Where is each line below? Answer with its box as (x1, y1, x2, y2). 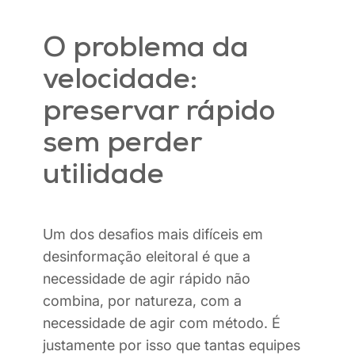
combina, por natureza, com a (43, 292, 242, 310)
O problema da (43, 35, 249, 64)
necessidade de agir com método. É (43, 315, 281, 332)
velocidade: (43, 67, 197, 96)
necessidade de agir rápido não (43, 270, 250, 288)
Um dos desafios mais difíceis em (43, 226, 263, 243)
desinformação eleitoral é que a (43, 248, 250, 265)
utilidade (43, 162, 164, 191)
